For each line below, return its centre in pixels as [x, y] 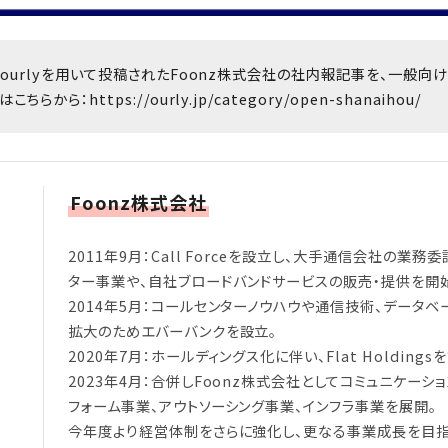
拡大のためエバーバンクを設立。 [173, 331]
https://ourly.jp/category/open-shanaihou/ [255, 99]
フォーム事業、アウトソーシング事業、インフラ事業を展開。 [252, 406]
